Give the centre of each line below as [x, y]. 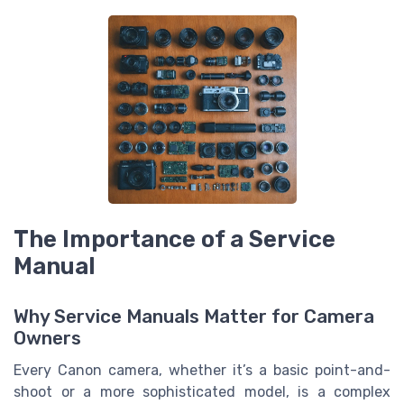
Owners [47, 339]
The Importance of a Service [174, 239]
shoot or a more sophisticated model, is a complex [202, 392]
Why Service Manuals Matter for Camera [194, 317]
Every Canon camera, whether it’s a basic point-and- [202, 371]
